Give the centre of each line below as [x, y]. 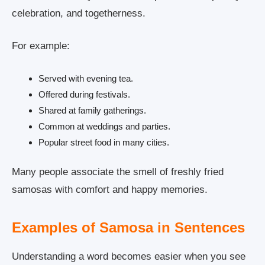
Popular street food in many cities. [104, 142]
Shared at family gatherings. [92, 110]
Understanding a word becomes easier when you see [129, 257]
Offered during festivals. [84, 94]
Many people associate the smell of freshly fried [118, 172]
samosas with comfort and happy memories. [110, 190]
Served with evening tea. [86, 78]
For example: [41, 46]
